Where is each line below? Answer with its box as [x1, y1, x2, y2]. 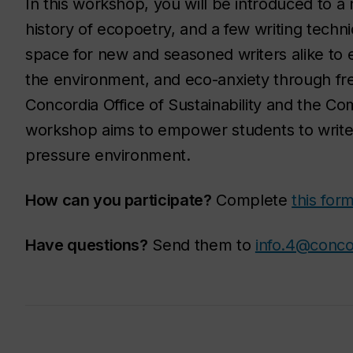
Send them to [147, 235, 255, 255]
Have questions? [25, 235, 148, 255]
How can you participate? [25, 190, 212, 210]
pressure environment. [25, 145, 191, 165]
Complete [211, 190, 292, 210]
